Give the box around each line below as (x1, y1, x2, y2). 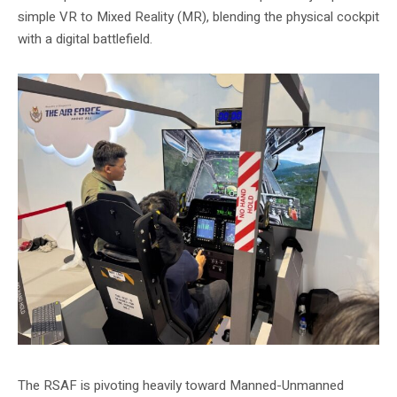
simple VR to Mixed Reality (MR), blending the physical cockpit (18, 6, 379, 27)
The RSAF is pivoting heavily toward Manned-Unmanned (18, 375, 344, 395)
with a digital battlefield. (18, 28, 152, 49)
